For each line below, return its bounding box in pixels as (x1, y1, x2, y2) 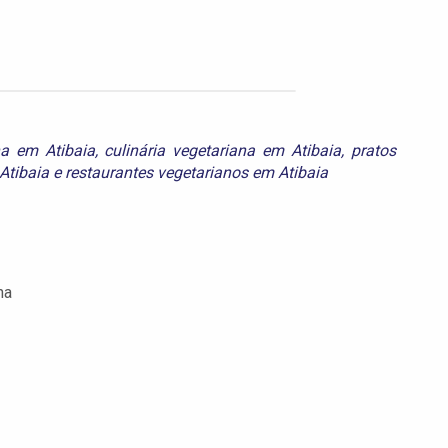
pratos (351, 140, 397, 160)
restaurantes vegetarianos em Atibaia (65, 162, 328, 182)
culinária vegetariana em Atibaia (104, 140, 342, 160)
